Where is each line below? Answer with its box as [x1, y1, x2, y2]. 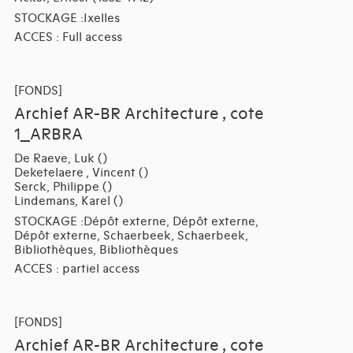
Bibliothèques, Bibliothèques [13, 243, 178, 258]
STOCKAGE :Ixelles [13, 11, 120, 26]
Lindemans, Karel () [13, 194, 123, 209]
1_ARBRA [13, 125, 83, 145]
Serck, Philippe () [13, 180, 112, 195]
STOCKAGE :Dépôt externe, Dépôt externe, [13, 214, 258, 229]
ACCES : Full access [13, 30, 122, 45]
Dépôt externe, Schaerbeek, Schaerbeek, [13, 229, 248, 243]
